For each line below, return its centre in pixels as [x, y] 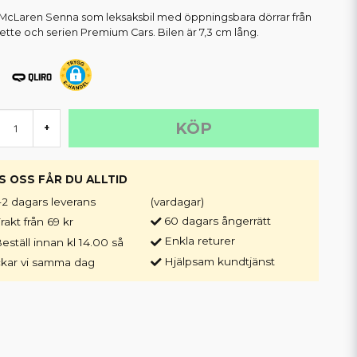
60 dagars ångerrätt [217, 221]
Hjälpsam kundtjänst [219, 261]
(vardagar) [177, 202]
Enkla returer [199, 241]
